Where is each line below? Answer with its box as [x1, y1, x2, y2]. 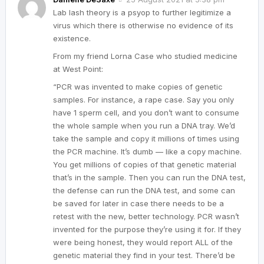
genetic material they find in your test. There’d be [53, 250, 235, 260]
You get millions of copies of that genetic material [53, 159, 236, 169]
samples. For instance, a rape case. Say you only [53, 94, 234, 104]
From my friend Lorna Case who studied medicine [53, 51, 237, 61]
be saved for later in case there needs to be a [53, 198, 224, 208]
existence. [53, 33, 91, 43]
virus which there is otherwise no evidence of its [53, 20, 233, 30]
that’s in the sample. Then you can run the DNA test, [53, 172, 246, 182]
